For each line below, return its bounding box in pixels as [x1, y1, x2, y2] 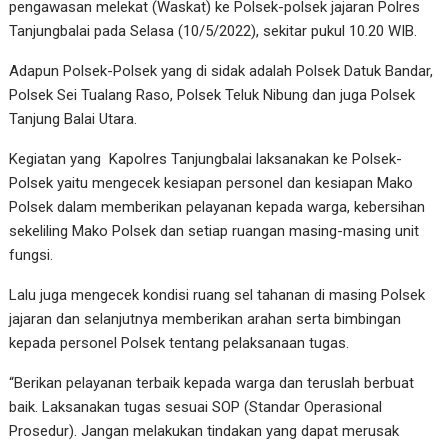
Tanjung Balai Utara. [9, 109, 138, 128]
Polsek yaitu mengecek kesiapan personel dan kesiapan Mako [9, 173, 414, 192]
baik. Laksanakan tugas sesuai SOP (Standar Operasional [9, 397, 383, 416]
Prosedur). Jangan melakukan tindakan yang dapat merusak [9, 421, 400, 440]
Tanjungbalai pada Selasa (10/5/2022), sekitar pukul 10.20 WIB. [9, 21, 418, 40]
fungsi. [9, 245, 54, 264]
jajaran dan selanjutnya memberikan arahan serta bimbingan [9, 309, 402, 328]
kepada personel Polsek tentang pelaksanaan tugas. [9, 333, 350, 352]
